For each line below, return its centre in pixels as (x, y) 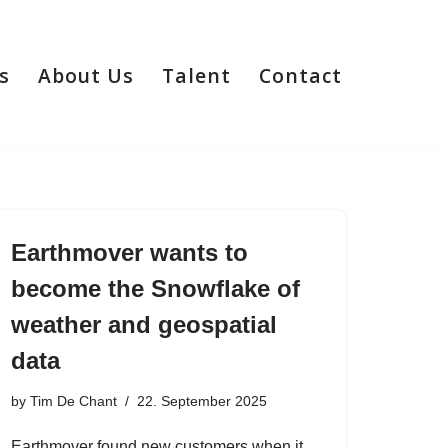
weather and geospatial (144, 324)
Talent (196, 75)
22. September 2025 (202, 401)
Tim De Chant (73, 401)
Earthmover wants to (129, 252)
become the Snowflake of (155, 288)
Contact (300, 75)
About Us (86, 75)
